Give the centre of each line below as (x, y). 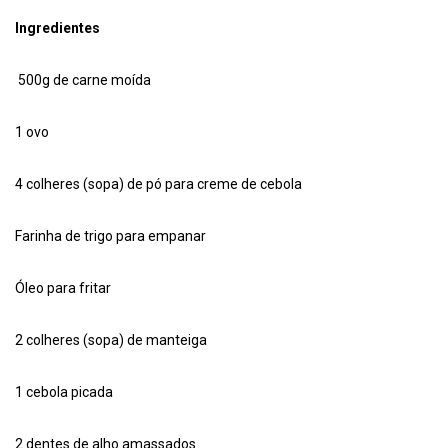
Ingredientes (57, 27)
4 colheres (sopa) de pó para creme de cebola (158, 183)
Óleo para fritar (63, 287)
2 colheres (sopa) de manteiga (111, 339)
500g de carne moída (84, 79)
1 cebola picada (64, 391)
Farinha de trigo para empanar (110, 235)
